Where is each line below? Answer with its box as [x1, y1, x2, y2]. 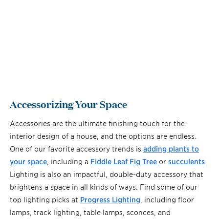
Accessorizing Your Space [10, 96, 127, 111]
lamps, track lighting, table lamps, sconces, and [10, 207, 171, 217]
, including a [47, 156, 90, 166]
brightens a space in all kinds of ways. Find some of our [10, 182, 197, 192]
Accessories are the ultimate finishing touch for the [10, 118, 185, 128]
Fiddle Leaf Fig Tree [90, 156, 159, 166]
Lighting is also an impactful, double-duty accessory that [10, 169, 203, 179]
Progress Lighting [80, 195, 140, 204]
